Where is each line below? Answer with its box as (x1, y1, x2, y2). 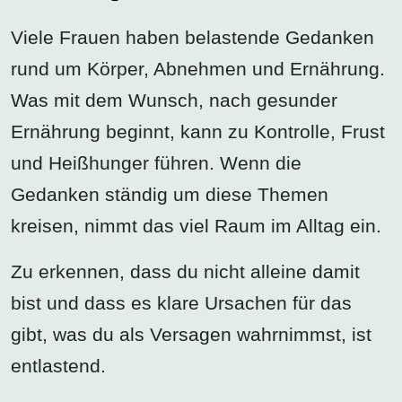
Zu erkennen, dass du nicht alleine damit (11, 260, 360, 282)
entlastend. (11, 354, 106, 376)
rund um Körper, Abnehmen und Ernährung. (11, 57, 385, 79)
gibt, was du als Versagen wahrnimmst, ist (11, 323, 371, 345)
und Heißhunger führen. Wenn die (11, 152, 301, 173)
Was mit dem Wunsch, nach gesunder (11, 89, 337, 110)
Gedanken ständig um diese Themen (11, 183, 328, 205)
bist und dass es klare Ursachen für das (11, 292, 352, 313)
